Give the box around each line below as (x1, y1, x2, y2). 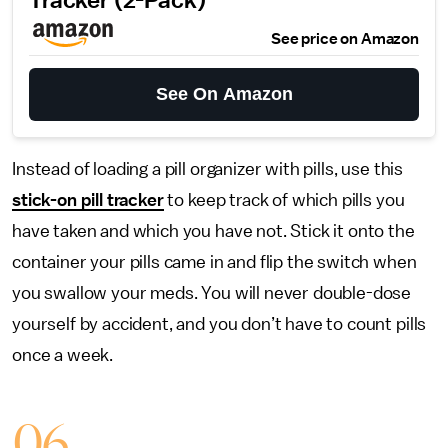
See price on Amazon (271, 31, 419, 47)
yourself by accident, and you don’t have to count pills (12, 315, 427, 333)
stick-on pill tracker (12, 191, 164, 209)
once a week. (12, 346, 114, 364)
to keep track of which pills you (163, 191, 405, 209)
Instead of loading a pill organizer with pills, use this (12, 160, 404, 178)
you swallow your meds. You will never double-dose (12, 284, 412, 302)
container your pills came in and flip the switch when (12, 253, 417, 271)
